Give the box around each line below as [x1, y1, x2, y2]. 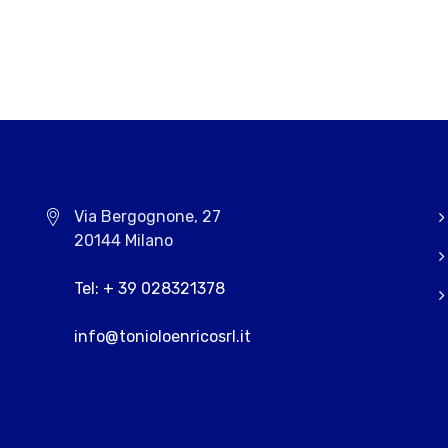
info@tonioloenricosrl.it [74, 326, 251, 346]
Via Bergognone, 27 [74, 206, 221, 226]
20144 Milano [74, 230, 173, 250]
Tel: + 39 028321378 [74, 278, 225, 298]
